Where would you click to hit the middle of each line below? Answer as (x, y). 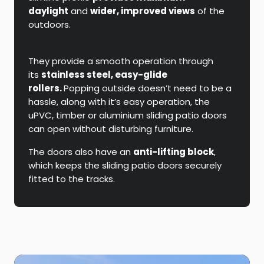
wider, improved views (143, 11)
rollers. (46, 88)
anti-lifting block (174, 152)
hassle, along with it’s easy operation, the (119, 102)
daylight (48, 11)
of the (210, 11)
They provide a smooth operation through (121, 61)
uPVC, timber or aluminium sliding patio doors (128, 115)
